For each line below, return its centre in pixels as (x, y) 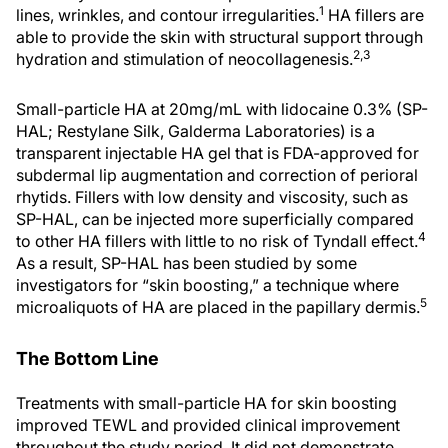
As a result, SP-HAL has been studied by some (186, 263)
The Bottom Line (87, 358)
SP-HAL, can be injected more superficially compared (215, 219)
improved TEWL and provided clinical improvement (208, 425)
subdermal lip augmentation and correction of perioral (217, 175)
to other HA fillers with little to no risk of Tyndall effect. (217, 241)
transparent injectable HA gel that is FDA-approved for (217, 153)
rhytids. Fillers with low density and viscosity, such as (212, 197)
